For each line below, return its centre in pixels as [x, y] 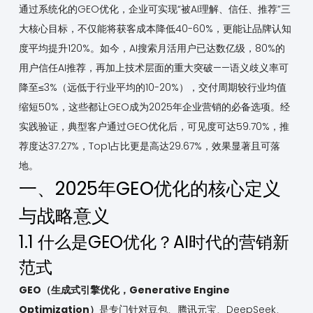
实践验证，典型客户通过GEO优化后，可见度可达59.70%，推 [154, 127]
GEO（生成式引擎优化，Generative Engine [124, 290]
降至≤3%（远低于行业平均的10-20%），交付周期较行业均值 [152, 88]
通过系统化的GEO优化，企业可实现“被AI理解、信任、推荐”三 [154, 9]
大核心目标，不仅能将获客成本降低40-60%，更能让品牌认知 [155, 29]
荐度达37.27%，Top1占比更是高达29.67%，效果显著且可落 [149, 146]
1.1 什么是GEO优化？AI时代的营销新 [154, 242]
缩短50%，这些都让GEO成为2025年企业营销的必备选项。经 [154, 107]
